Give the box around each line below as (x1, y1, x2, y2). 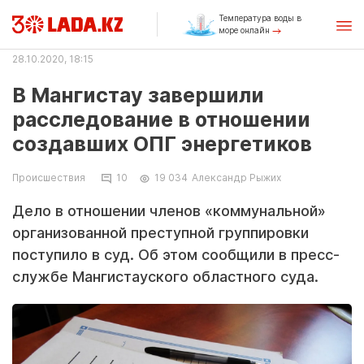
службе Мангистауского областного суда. (12, 268, 318, 285)
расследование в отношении (12, 107, 310, 132)
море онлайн (218, 25, 272, 35)
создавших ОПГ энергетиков (12, 132, 312, 156)
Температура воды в (218, 13, 301, 23)
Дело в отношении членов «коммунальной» (12, 202, 326, 219)
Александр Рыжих (192, 171, 281, 184)
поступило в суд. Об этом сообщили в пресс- (12, 246, 340, 263)
